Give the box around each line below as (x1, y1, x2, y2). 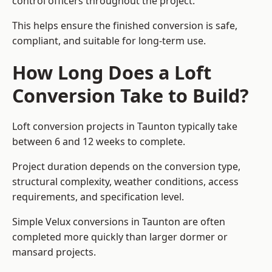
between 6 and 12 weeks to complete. (12, 135, 185, 149)
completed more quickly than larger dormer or (12, 230, 228, 244)
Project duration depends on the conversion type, (12, 160, 240, 174)
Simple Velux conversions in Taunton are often (12, 215, 225, 229)
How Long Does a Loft (12, 59, 211, 86)
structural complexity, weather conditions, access (12, 175, 239, 189)
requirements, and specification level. (12, 190, 184, 204)
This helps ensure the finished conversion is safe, (12, 19, 237, 33)
